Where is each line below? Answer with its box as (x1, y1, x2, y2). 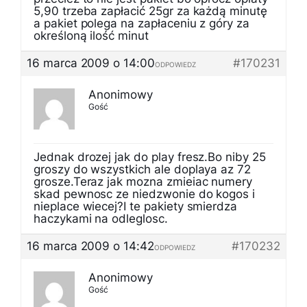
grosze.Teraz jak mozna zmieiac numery (34, 175, 253, 188)
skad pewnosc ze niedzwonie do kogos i (34, 187, 256, 201)
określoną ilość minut (34, 29, 149, 42)
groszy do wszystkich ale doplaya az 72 (34, 162, 251, 176)
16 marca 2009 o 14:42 (27, 239, 154, 253)
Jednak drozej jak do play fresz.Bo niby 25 (34, 150, 266, 164)
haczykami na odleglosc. (34, 212, 168, 225)
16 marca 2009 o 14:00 (27, 56, 155, 70)
